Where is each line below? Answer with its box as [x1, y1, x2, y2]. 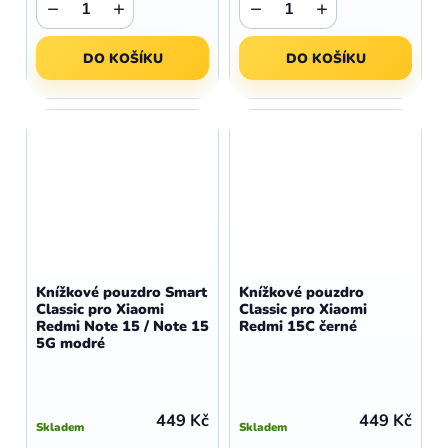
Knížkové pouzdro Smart [36, 282, 207, 302]
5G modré [36, 333, 105, 353]
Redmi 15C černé [239, 316, 357, 336]
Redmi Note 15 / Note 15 [36, 316, 209, 336]
